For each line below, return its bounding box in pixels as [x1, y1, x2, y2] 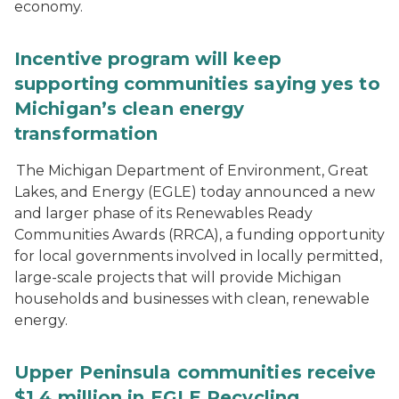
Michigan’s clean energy [14, 98, 245, 120]
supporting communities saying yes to [14, 73, 380, 95]
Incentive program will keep [14, 48, 281, 70]
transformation [14, 123, 159, 145]
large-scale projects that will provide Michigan [14, 269, 341, 287]
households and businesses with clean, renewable [14, 290, 370, 308]
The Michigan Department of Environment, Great [14, 162, 369, 180]
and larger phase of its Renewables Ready [14, 205, 313, 223]
